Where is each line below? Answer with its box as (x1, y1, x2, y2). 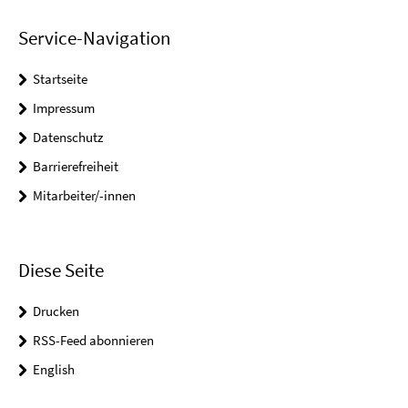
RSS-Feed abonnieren (33, 331, 154, 350)
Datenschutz (33, 128, 103, 146)
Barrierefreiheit (33, 158, 118, 175)
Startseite (33, 70, 87, 87)
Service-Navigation (18, 25, 170, 50)
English (33, 361, 75, 379)
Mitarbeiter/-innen (33, 187, 136, 204)
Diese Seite (18, 258, 104, 283)
